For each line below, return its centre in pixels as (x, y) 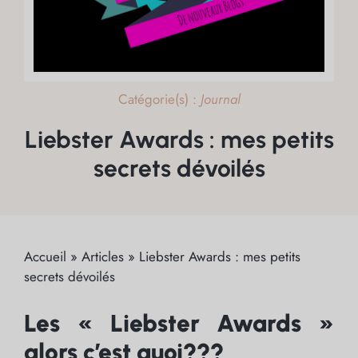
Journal (220, 99)
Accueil (45, 256)
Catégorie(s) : (159, 99)
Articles (103, 256)
